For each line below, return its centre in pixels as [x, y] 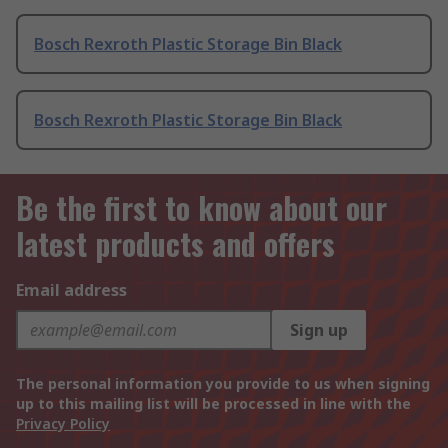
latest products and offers [175, 244]
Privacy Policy [63, 424]
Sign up [319, 330]
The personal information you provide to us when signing [223, 384]
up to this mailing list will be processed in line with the [213, 404]
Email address [71, 290]
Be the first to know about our [201, 208]
